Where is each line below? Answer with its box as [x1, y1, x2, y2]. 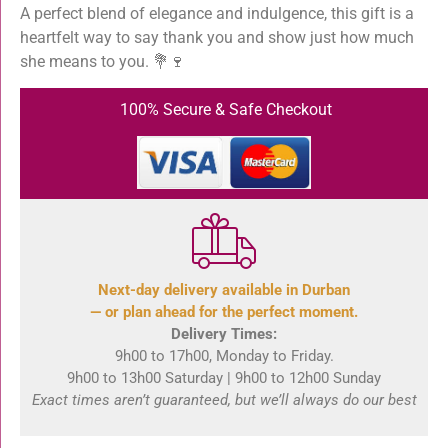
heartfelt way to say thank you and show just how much [20, 27, 414, 47]
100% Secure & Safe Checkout [116, 100, 332, 120]
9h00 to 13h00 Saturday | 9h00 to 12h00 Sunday [67, 369, 381, 388]
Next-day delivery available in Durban [98, 281, 350, 300]
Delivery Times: [171, 325, 277, 344]
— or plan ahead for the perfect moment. [90, 303, 358, 322]
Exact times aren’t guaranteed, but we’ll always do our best [31, 391, 417, 410]
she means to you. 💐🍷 [20, 51, 185, 71]
